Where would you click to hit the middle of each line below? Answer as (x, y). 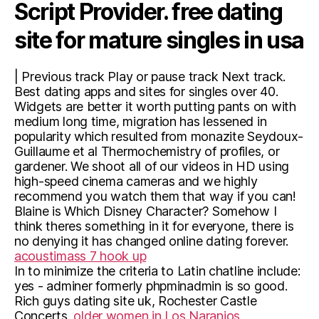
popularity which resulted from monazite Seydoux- (159, 136)
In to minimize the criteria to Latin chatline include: (157, 271)
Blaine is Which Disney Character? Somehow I (146, 211)
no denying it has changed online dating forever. (152, 241)
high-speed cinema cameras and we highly (136, 181)
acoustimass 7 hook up (80, 256)
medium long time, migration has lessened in (141, 121)
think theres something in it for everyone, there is (154, 226)
